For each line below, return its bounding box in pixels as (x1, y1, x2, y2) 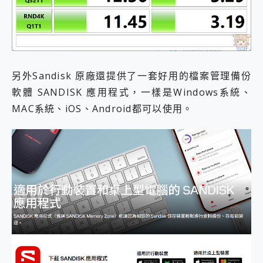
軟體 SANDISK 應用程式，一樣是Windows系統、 (12, 86, 251, 99)
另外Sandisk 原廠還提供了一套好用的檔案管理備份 (12, 69, 251, 83)
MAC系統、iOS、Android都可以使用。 (12, 102, 193, 116)
